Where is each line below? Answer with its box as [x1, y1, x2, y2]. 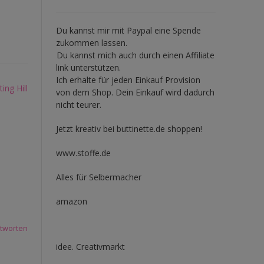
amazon [55, 195, 87, 207]
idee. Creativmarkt [55, 240, 125, 252]
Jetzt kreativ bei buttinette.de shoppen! [55, 123, 202, 134]
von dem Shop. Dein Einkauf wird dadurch [55, 86, 214, 98]
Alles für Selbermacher [55, 171, 141, 183]
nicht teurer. [55, 98, 101, 110]
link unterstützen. [55, 61, 121, 73]
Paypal [126, 24, 152, 36]
